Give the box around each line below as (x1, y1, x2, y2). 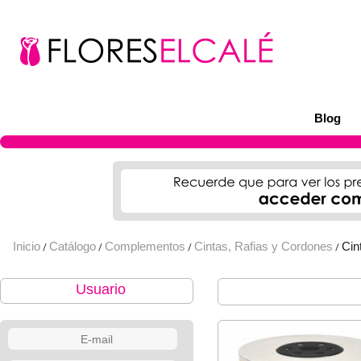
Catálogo (49, 239, 96, 253)
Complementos (105, 239, 185, 253)
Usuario (76, 281, 126, 297)
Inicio (13, 239, 40, 253)
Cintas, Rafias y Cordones (194, 239, 333, 253)
